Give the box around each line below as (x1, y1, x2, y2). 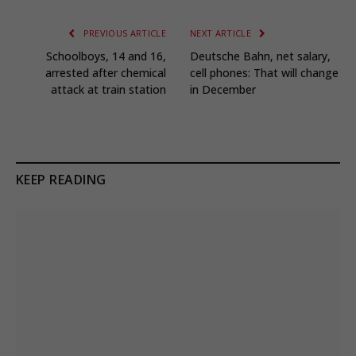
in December (190, 82, 256, 98)
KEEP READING (16, 171, 106, 189)
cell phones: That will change (190, 65, 339, 81)
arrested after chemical (45, 65, 166, 81)
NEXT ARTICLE (190, 27, 254, 40)
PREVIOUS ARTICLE (80, 27, 166, 40)
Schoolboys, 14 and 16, (46, 48, 166, 64)
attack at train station (51, 82, 166, 98)
